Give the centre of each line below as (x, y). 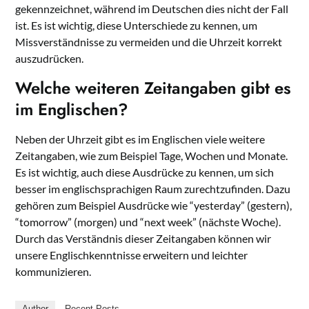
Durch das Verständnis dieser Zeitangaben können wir (143, 239)
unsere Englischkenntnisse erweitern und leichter (132, 255)
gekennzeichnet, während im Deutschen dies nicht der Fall (152, 9)
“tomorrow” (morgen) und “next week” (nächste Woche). (148, 222)
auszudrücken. (50, 59)
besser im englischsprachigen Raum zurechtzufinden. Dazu (153, 189)
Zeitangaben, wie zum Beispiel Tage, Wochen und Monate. (152, 156)
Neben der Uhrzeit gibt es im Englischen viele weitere (140, 139)
